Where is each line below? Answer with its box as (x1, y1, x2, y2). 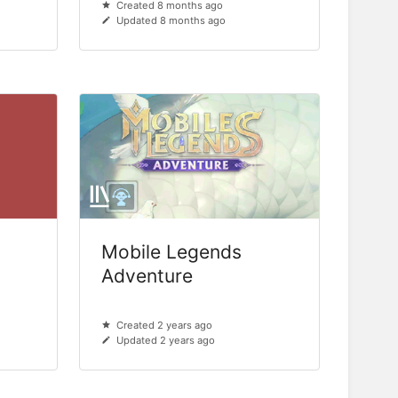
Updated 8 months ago (115, 14, 226, 28)
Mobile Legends (100, 241, 242, 264)
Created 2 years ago (115, 319, 212, 332)
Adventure (100, 265, 193, 288)
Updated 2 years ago (115, 334, 215, 347)
